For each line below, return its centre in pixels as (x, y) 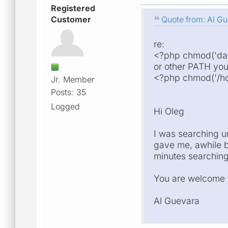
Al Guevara (177, 201)
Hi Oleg (169, 111)
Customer (71, 19)
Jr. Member (73, 79)
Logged (65, 106)
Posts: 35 (68, 92)
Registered (73, 8)
